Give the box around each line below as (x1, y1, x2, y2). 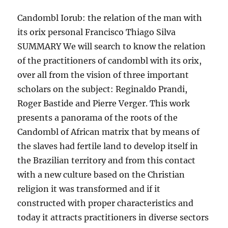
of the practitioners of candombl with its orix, (17, 55, 202, 66)
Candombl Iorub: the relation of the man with (17, 13, 203, 23)
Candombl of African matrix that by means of (17, 127, 200, 137)
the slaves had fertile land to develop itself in (17, 141, 198, 151)
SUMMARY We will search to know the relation (17, 41, 206, 51)
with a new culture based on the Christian (17, 169, 185, 180)
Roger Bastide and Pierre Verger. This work (17, 98, 190, 108)
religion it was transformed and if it (17, 184, 161, 194)
